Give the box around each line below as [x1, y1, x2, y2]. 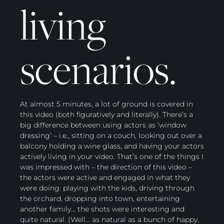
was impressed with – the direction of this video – [20, 162, 192, 171]
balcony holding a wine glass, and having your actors [20, 141, 204, 150]
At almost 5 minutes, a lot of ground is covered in [20, 99, 193, 108]
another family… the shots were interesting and [20, 204, 184, 213]
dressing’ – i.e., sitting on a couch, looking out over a [20, 130, 202, 140]
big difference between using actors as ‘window [20, 120, 186, 129]
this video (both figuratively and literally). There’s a [20, 109, 193, 119]
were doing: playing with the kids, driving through [20, 183, 194, 192]
